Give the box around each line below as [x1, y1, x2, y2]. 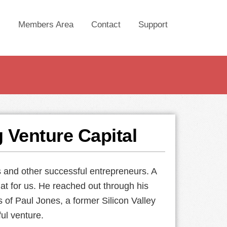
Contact [91, 20, 121, 29]
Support [138, 20, 168, 29]
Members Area [18, 20, 73, 29]
